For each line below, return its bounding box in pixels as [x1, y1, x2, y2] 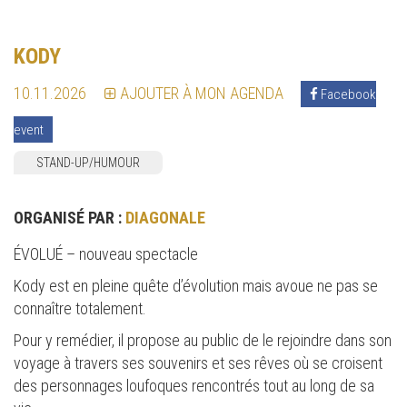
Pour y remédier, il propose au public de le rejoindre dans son [14, 330, 392, 350]
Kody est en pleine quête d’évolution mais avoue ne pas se [14, 275, 378, 295]
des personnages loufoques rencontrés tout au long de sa [14, 375, 374, 395]
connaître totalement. [14, 298, 146, 318]
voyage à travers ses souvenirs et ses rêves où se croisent [14, 352, 382, 372]
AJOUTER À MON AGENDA [120, 83, 283, 103]
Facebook [318, 85, 376, 103]
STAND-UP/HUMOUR [36, 154, 140, 170]
